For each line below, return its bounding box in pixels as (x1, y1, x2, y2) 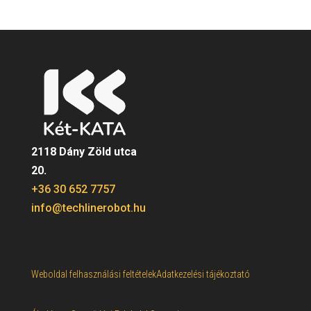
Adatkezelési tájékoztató (155, 268, 250, 280)
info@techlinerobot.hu (31, 201, 146, 215)
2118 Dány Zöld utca (31, 144, 137, 158)
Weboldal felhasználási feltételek (31, 268, 156, 280)
